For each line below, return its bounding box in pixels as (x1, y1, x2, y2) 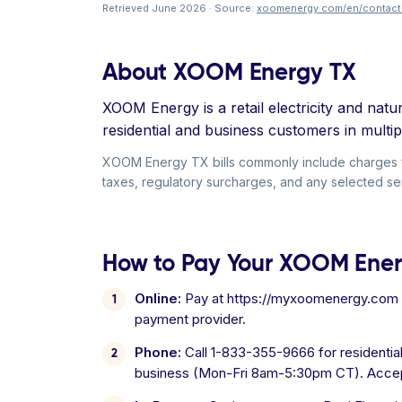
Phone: (135, 344, 181, 361)
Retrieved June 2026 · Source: (102, 2, 257, 14)
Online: (135, 290, 181, 307)
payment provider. (135, 310, 246, 328)
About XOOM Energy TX (102, 57, 356, 86)
